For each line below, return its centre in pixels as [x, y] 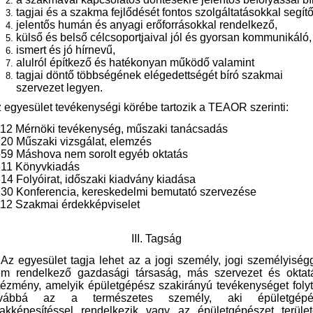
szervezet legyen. [59, 87]
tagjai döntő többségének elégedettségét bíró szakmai [150, 75]
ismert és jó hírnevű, [66, 50]
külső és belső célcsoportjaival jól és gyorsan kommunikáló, [164, 38]
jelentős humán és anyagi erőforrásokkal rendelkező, [147, 25]
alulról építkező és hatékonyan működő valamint [135, 63]
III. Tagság [156, 239]
